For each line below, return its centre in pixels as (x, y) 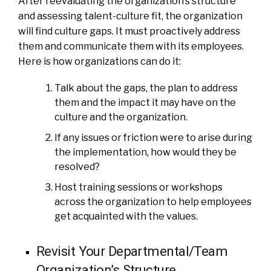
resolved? (77, 166)
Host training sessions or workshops (139, 187)
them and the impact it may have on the (145, 102)
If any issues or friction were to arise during (153, 137)
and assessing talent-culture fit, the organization (130, 16)
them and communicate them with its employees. (131, 46)
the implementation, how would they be (145, 152)
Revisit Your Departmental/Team (132, 251)
